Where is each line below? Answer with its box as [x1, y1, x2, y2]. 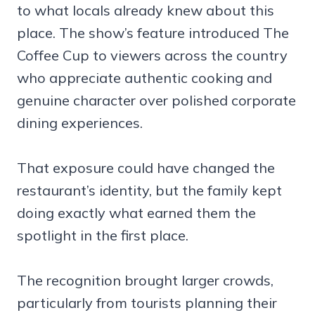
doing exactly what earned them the [17, 203, 256, 221]
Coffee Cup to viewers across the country [17, 46, 288, 64]
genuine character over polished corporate [17, 91, 296, 109]
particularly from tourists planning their [17, 293, 277, 311]
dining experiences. [17, 113, 143, 131]
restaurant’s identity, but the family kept [17, 181, 282, 199]
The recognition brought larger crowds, [17, 271, 274, 289]
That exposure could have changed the [17, 158, 275, 176]
